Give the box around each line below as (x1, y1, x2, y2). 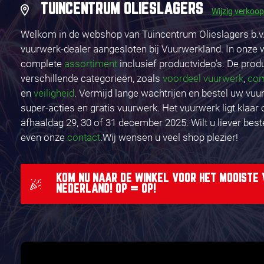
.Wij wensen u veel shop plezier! (100, 131, 238, 143)
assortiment (64, 58, 117, 70)
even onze (21, 131, 67, 143)
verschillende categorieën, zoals (21, 72, 163, 84)
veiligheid (34, 87, 74, 99)
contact (67, 131, 100, 143)
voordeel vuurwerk (163, 72, 243, 84)
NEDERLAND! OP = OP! (56, 183, 156, 195)
